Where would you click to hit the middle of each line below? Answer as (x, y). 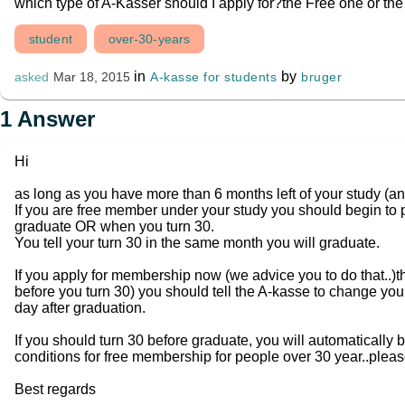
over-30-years (149, 39)
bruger (322, 77)
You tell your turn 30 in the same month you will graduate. (197, 243)
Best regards (55, 389)
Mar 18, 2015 (91, 77)
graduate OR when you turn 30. (114, 226)
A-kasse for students (214, 77)
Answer (53, 119)
